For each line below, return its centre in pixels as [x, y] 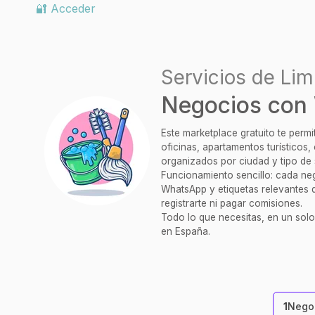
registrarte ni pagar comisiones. [232, 203]
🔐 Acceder [66, 8]
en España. [186, 231]
